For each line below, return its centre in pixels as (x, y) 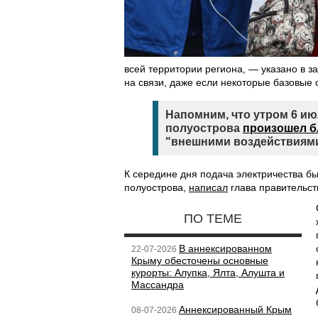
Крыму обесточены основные (200, 261)
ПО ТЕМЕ (213, 219)
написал (208, 187)
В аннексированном (225, 248)
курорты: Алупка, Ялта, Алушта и (208, 273)
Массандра (158, 285)
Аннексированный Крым (235, 309)
